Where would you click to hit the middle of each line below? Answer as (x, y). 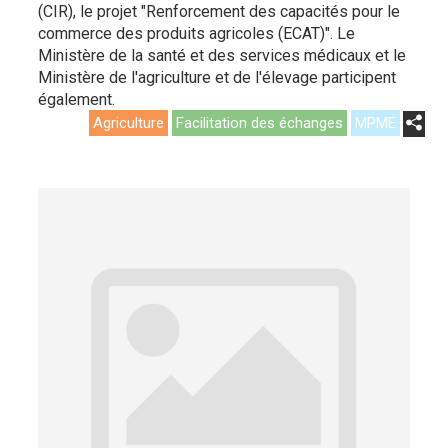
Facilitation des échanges (259, 122)
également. (76, 99)
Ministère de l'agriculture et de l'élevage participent (217, 77)
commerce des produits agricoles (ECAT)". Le (196, 33)
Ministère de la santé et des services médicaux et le (222, 55)
